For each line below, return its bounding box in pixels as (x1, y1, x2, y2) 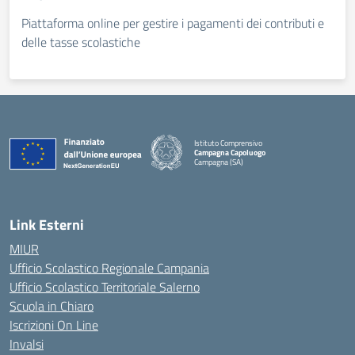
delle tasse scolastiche (21, 32, 140, 52)
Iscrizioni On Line (10, 315, 98, 334)
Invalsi (10, 334, 44, 353)
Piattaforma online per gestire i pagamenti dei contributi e (21, 13, 324, 32)
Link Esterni (10, 214, 84, 235)
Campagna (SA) (194, 155, 243, 168)
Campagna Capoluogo (194, 146, 265, 158)
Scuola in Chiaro (10, 296, 94, 315)
